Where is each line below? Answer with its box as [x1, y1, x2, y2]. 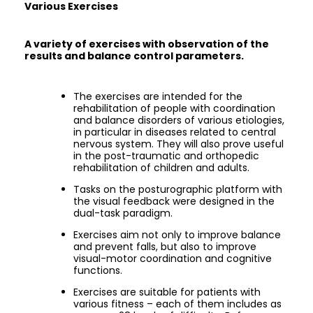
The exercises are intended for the [73, 89, 242, 103]
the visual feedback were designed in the [73, 194, 275, 208]
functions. [73, 263, 122, 277]
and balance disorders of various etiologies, [73, 113, 284, 127]
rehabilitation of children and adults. [73, 161, 249, 175]
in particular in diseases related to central [73, 125, 276, 139]
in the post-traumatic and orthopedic [73, 149, 259, 163]
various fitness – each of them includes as [73, 297, 282, 311]
